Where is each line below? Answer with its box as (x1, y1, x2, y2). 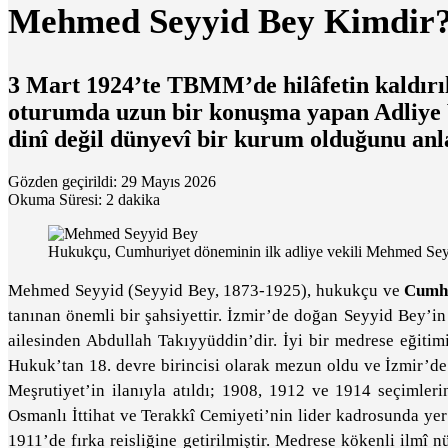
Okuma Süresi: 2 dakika (8, 191, 160, 208)
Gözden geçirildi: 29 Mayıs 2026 (8, 173, 216, 190)
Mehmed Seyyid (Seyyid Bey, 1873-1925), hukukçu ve (8, 281, 405, 300)
